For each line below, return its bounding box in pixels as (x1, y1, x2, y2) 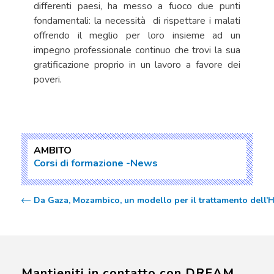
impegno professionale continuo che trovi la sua (34, 43, 240, 57)
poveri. (34, 73, 64, 86)
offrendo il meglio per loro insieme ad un (34, 29, 240, 42)
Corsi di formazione (34, 157, 124, 170)
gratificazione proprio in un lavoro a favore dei (34, 58, 240, 72)
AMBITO (34, 144, 72, 157)
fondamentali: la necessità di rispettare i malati (34, 14, 240, 28)
